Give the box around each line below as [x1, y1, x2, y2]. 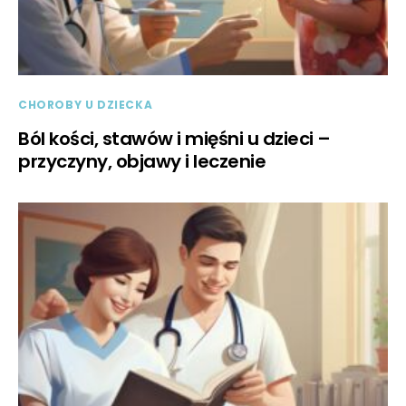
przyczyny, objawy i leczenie [18, 149, 266, 175]
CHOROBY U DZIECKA [18, 97, 153, 113]
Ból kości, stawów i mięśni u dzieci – [18, 126, 331, 152]
